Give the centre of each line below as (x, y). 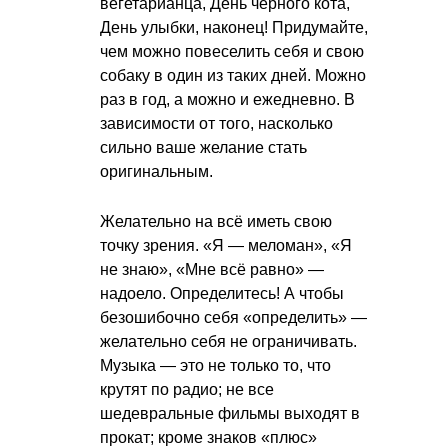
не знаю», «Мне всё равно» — (212, 269)
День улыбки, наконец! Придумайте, (234, 27)
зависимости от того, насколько (216, 123)
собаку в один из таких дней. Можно (233, 75)
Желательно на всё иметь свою (216, 221)
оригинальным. (156, 171)
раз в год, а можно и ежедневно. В (227, 99)
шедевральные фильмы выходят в (230, 413)
